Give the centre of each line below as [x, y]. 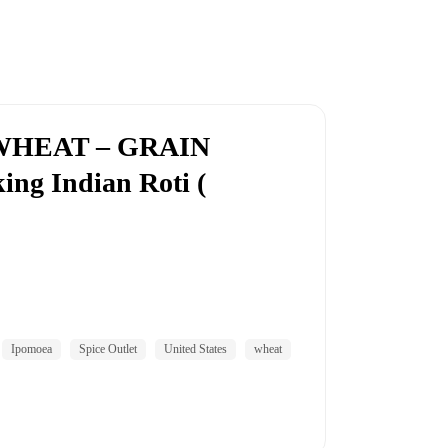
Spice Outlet [108, 348]
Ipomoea [31, 348]
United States [195, 348]
